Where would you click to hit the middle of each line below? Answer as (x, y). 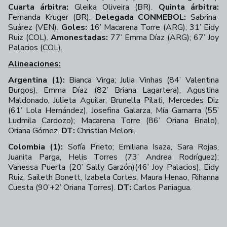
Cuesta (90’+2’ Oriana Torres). (63, 187)
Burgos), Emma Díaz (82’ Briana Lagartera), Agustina (113, 90)
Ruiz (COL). (29, 37)
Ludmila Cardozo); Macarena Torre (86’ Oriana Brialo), (113, 121)
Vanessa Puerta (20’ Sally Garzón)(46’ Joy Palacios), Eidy (113, 167)
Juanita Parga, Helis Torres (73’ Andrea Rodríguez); (113, 157)
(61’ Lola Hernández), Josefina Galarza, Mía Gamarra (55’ (113, 110)
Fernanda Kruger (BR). (52, 17)
